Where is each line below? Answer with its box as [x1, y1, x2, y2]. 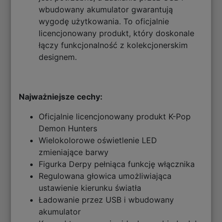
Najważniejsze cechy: [19, 92, 105, 102]
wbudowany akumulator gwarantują [39, 4, 173, 15]
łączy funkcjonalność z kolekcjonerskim [39, 40, 188, 51]
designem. [39, 52, 77, 62]
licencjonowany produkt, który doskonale [39, 28, 195, 39]
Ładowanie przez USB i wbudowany [39, 195, 174, 205]
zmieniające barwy [39, 147, 109, 158]
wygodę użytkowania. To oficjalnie [39, 16, 169, 27]
